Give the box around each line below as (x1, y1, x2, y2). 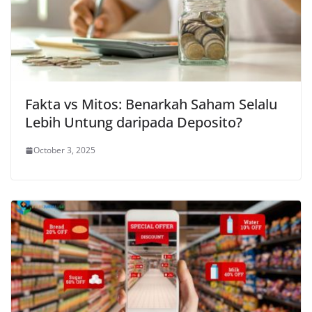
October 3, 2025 (33, 144, 95, 157)
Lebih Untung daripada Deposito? (25, 113, 242, 132)
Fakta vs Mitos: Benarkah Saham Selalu (25, 95, 277, 114)
